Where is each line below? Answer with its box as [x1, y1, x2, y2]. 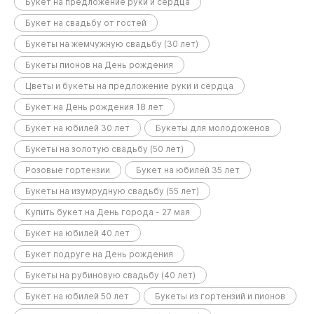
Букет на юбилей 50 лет [25, 291, 129, 302]
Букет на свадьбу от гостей [25, 18, 146, 29]
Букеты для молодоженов [156, 123, 270, 134]
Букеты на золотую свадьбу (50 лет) [25, 144, 184, 155]
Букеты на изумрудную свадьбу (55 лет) [25, 186, 199, 197]
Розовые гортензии [25, 165, 110, 176]
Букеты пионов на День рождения [25, 60, 173, 71]
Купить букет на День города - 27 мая [25, 207, 190, 218]
